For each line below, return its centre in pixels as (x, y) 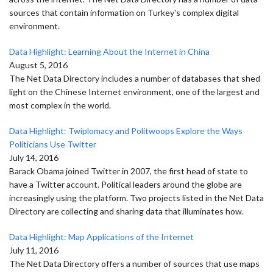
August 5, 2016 (38, 65)
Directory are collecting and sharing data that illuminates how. (126, 211)
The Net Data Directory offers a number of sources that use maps (134, 264)
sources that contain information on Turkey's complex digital (124, 12)
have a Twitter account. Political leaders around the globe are (126, 184)
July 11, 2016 (34, 250)
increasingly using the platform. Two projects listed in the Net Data (136, 198)
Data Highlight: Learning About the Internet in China (109, 51)
